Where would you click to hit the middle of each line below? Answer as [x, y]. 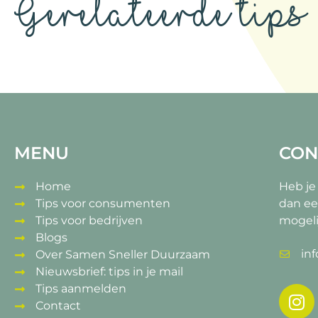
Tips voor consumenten [103, 204]
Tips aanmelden [81, 289]
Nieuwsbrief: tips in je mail [109, 272]
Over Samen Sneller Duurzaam [123, 255]
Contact [58, 306]
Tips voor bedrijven [89, 221]
